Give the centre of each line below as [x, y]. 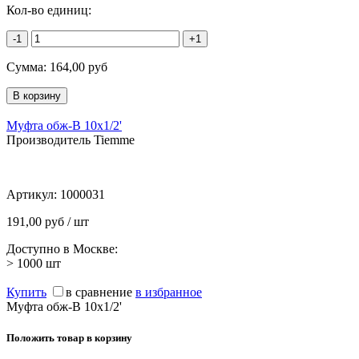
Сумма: [28, 67]
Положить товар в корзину [69, 338]
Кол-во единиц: [49, 10]
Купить [26, 292]
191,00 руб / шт [48, 221]
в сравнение [99, 292]
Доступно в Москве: [62, 248]
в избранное [169, 292]
